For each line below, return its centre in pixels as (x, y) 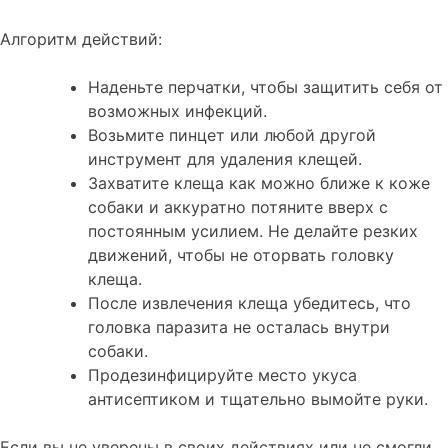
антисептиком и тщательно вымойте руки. (258, 399)
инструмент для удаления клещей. (225, 159)
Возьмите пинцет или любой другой (232, 135)
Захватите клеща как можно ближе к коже (259, 183)
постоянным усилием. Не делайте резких (253, 231)
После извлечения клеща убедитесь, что (249, 303)
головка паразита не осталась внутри (239, 327)
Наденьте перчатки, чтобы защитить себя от (265, 87)
